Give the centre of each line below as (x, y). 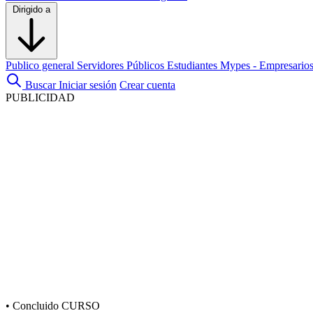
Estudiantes (194, 65)
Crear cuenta (147, 85)
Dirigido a (31, 9)
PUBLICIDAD (40, 97)
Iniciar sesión (88, 85)
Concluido (36, 306)
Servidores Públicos (122, 65)
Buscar (41, 85)
